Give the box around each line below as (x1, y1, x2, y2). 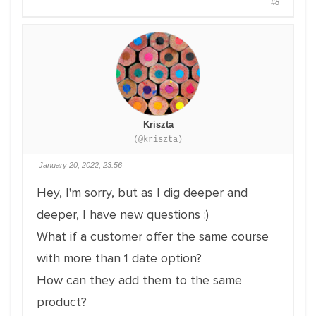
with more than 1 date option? (37, 250, 202, 266)
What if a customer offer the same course (37, 229, 269, 244)
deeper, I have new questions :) (37, 207, 209, 222)
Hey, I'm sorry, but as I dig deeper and (37, 185, 248, 200)
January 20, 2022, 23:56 (39, 161, 122, 169)
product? (37, 294, 87, 310)
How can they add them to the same (37, 272, 242, 288)
